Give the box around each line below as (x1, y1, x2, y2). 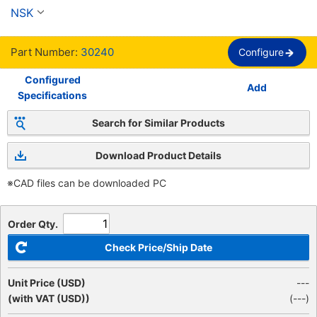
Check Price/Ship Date (105, 241, 212, 253)
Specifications (18, 89, 88, 101)
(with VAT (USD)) (8, 292, 90, 304)
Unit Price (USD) (8, 277, 86, 289)
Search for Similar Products (92, 116, 225, 129)
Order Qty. (8, 218, 58, 230)
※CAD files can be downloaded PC (7, 177, 166, 189)
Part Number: (11, 45, 81, 59)
